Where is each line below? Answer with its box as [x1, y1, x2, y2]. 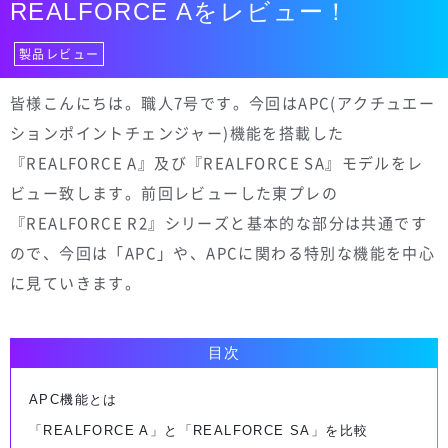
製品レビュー [19, 45, 100, 64]
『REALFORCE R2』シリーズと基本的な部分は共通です [10, 212, 427, 235]
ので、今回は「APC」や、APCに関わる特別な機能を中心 [10, 242, 436, 265]
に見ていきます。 [10, 272, 142, 295]
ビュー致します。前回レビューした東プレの [10, 182, 338, 205]
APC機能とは [29, 392, 118, 408]
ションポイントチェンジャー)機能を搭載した [10, 122, 345, 145]
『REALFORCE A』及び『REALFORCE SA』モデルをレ [10, 152, 424, 175]
